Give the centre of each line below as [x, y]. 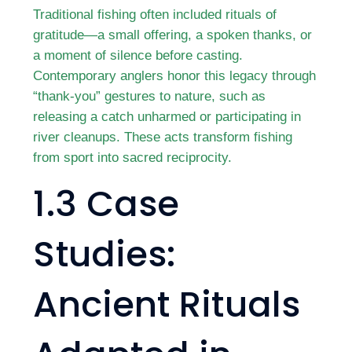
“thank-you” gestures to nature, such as [150, 96]
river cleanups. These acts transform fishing [163, 137]
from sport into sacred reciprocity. [133, 157]
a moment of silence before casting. [138, 55]
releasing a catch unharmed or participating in [167, 116]
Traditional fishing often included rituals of [155, 14]
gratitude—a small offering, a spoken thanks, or [173, 35]
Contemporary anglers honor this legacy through [175, 75]
